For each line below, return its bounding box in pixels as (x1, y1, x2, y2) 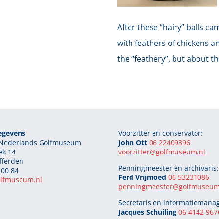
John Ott (118, 137, 149, 147)
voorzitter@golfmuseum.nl (118, 147, 205, 156)
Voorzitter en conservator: (118, 128, 203, 138)
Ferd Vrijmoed (118, 172, 168, 182)
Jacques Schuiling (118, 207, 178, 217)
